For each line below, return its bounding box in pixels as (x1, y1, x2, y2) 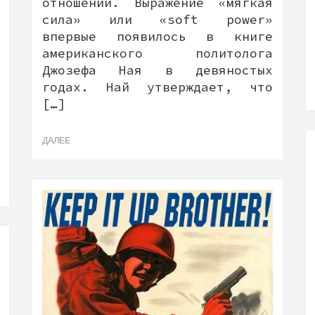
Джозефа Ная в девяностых (42, 61, 273, 78)
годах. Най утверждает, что (42, 78, 273, 95)
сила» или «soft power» (42, 11, 273, 27)
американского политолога (42, 44, 273, 61)
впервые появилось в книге (42, 27, 273, 44)
